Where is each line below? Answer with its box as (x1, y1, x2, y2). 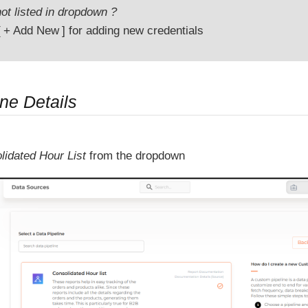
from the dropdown (86, 148, 185, 162)
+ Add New (3, 24, 60, 38)
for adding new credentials (65, 24, 204, 38)
